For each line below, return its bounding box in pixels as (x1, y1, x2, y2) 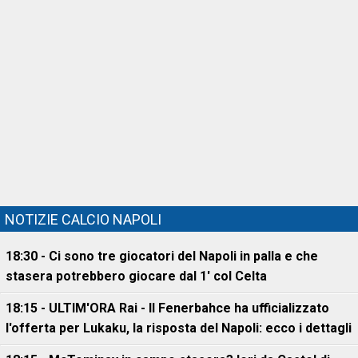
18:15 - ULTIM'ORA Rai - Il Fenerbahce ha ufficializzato (6, 300, 329, 316)
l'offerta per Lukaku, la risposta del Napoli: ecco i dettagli (6, 320, 352, 336)
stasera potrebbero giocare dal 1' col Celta (6, 268, 267, 284)
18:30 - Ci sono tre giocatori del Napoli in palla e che (6, 249, 318, 264)
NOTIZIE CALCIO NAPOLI (5, 211, 161, 228)
